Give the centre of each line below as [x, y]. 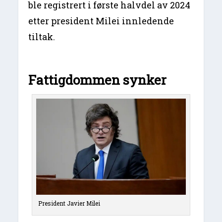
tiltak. [42, 37]
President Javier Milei [69, 203]
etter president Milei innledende [101, 21]
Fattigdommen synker [98, 80]
